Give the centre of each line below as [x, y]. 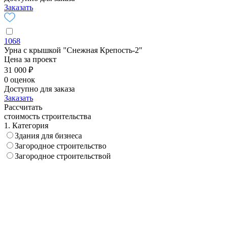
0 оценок [20, 79]
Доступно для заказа [39, 89]
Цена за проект [30, 59]
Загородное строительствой [63, 156]
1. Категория [26, 125]
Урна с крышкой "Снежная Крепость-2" [73, 50]
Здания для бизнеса [48, 135]
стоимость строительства [48, 116]
